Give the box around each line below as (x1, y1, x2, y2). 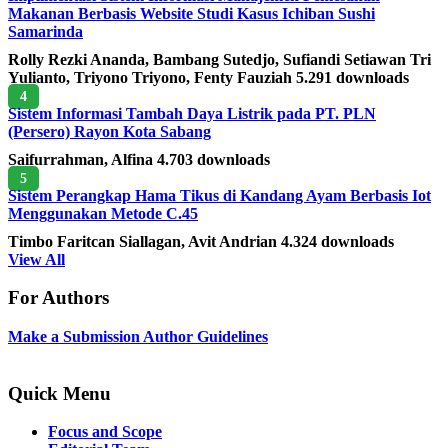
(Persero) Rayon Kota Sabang (8, 122, 211, 140)
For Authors (8, 287, 109, 309)
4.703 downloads (157, 150, 270, 168)
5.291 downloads (296, 68, 409, 86)
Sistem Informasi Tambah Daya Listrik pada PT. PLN (8, 104, 376, 122)
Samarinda (8, 22, 83, 40)
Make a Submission (8, 328, 143, 346)
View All (8, 250, 65, 268)
